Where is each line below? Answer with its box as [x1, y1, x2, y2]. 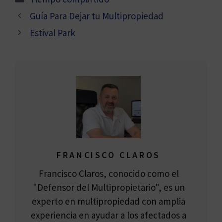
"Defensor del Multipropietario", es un [32, 181, 185, 193]
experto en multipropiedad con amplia [32, 195, 185, 207]
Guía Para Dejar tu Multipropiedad [30, 9, 164, 22]
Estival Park [30, 26, 76, 39]
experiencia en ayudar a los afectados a [31, 209, 186, 221]
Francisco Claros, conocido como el [38, 167, 179, 179]
